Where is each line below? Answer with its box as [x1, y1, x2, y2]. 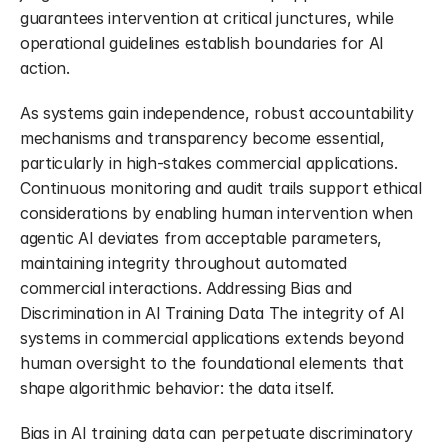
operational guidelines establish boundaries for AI [20, 33, 384, 53]
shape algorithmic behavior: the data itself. [20, 378, 334, 398]
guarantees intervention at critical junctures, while [20, 8, 394, 28]
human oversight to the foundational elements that [20, 353, 404, 373]
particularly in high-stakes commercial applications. [20, 153, 398, 173]
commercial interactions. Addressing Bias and [20, 278, 352, 298]
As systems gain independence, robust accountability [20, 103, 414, 123]
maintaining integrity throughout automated [20, 253, 347, 273]
